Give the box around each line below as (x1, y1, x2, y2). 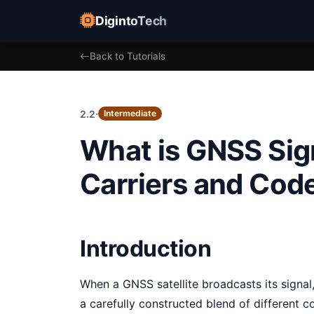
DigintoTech (95, 13, 168, 28)
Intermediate (103, 108, 156, 119)
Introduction (80, 235, 212, 263)
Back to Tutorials (90, 50, 165, 62)
